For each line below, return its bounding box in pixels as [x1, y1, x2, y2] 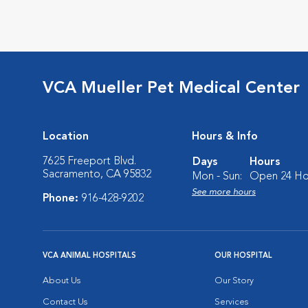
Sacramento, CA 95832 [43, 169, 151, 180]
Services [214, 298, 248, 307]
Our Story [214, 276, 254, 285]
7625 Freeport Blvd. [43, 156, 136, 167]
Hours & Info [192, 131, 258, 142]
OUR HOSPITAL [214, 252, 272, 260]
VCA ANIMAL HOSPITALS [43, 252, 136, 260]
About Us [43, 276, 80, 285]
